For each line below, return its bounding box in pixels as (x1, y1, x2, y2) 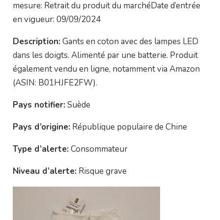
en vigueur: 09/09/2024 (12, 14, 101, 25)
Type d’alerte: (12, 143, 69, 155)
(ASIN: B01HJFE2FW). (12, 77, 97, 88)
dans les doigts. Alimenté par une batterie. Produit (12, 50, 198, 61)
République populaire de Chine (70, 121, 187, 133)
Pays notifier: (12, 99, 65, 110)
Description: (12, 36, 60, 47)
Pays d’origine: (12, 121, 70, 133)
